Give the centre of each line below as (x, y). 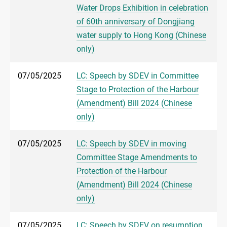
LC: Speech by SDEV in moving (131, 144)
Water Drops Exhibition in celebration (142, 8)
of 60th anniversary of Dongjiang (136, 22)
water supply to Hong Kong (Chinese (141, 35)
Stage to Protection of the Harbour (138, 90)
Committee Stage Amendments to (137, 158)
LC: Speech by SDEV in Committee (138, 76)
